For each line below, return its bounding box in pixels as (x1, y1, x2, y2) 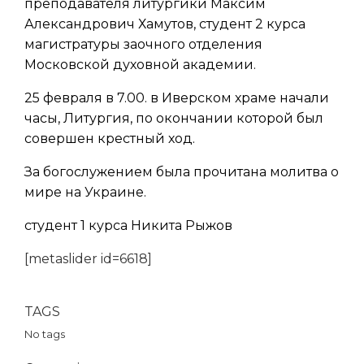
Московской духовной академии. (24, 57, 256, 72)
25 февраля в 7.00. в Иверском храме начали (24, 90, 329, 106)
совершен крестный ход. (24, 131, 195, 146)
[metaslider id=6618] (24, 251, 152, 266)
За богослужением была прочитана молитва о (24, 164, 339, 180)
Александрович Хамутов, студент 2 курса (24, 16, 305, 32)
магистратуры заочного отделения (24, 37, 262, 52)
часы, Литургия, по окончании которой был (24, 110, 323, 126)
